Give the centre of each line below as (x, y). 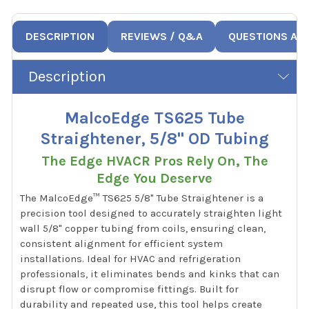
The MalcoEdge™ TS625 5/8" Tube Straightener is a (142, 198)
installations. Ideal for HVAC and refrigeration (131, 259)
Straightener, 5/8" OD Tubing (154, 139)
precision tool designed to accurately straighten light (151, 213)
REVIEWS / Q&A (161, 36)
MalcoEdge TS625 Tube (154, 118)
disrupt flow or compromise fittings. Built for (130, 289)
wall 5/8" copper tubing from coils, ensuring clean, (143, 229)
